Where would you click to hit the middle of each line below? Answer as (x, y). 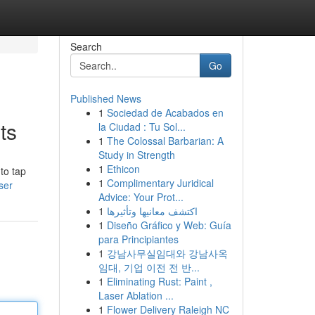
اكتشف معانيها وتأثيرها (152, 211)
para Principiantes (138, 239)
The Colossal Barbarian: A (165, 141)
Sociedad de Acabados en (165, 112)
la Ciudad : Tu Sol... (142, 127)
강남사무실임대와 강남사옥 (167, 253)
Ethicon (123, 169)
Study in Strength (136, 155)
